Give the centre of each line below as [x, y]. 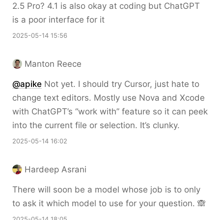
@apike [27, 84]
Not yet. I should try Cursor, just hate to [121, 84]
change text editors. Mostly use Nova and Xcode [109, 98]
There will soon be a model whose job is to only [106, 190]
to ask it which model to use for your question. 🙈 [109, 204]
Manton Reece [53, 64]
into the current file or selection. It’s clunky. [96, 125]
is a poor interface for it [58, 20]
